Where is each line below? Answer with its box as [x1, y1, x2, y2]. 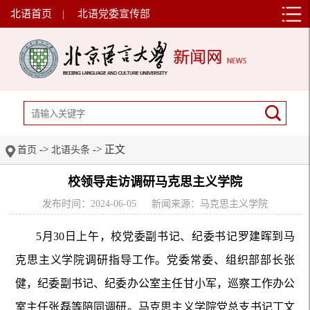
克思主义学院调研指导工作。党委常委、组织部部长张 [15, 253, 295, 266]
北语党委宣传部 [77, 8, 150, 19]
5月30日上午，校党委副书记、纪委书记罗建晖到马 [35, 230, 295, 242]
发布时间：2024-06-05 [42, 199, 136, 210]
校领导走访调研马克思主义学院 [68, 175, 242, 190]
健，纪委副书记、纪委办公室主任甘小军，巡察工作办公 [15, 277, 295, 289]
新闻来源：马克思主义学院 [152, 199, 268, 210]
